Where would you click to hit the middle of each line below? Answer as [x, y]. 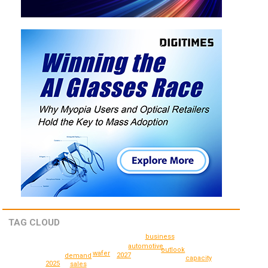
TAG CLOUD [34, 223]
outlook [173, 249]
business [160, 236]
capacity [198, 258]
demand [78, 256]
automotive [146, 246]
